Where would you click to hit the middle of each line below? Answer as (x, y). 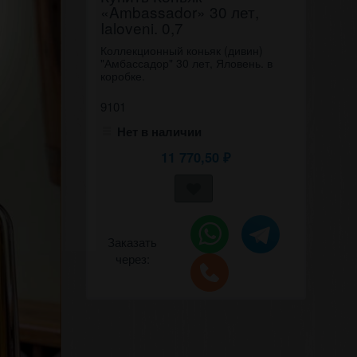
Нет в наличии (159, 131)
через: (132, 259)
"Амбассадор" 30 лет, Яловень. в (186, 63)
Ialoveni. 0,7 (141, 27)
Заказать (133, 242)
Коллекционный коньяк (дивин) (181, 50)
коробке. (122, 76)
